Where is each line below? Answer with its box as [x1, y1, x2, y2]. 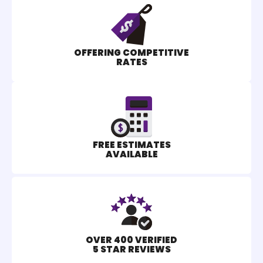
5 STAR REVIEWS [92, 243, 171, 256]
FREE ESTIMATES [92, 139, 171, 151]
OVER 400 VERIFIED [86, 234, 177, 247]
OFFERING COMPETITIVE [74, 46, 189, 59]
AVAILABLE [105, 148, 158, 161]
